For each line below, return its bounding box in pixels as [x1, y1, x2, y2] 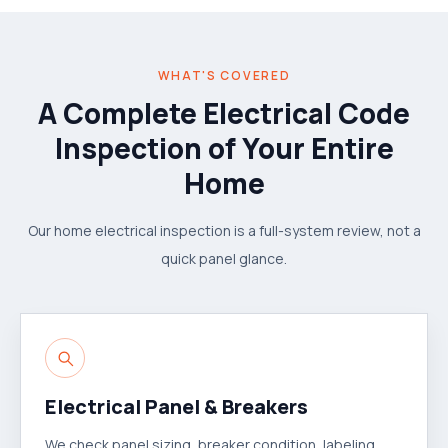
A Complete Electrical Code [38, 94, 410, 132]
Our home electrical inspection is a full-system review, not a [27, 221, 421, 240]
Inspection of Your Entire [54, 129, 394, 167]
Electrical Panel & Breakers [45, 393, 308, 420]
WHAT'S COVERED [157, 67, 291, 84]
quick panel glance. [161, 249, 287, 268]
